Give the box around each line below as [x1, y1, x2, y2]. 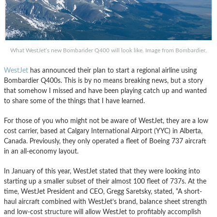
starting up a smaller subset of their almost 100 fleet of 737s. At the [4, 178, 206, 186]
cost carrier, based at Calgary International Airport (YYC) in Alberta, [4, 127, 202, 135]
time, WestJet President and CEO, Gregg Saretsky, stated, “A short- [4, 188, 202, 196]
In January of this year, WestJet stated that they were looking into [4, 168, 200, 175]
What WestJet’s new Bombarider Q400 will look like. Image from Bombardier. [10, 47, 207, 54]
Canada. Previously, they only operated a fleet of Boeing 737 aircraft [4, 138, 206, 145]
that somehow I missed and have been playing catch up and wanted [4, 87, 207, 95]
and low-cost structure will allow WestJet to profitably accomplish [4, 208, 201, 216]
